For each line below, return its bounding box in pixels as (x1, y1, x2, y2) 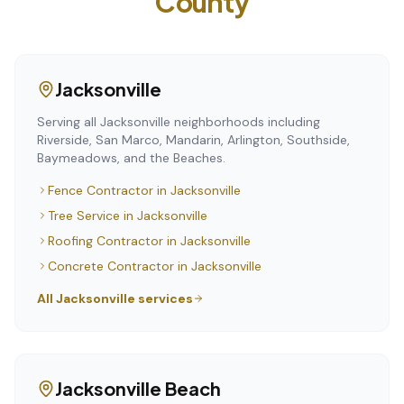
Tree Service (48, 207, 120, 224)
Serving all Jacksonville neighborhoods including (37, 114, 320, 130)
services (135, 290, 193, 307)
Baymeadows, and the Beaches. (37, 150, 225, 166)
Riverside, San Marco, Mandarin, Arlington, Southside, (37, 132, 350, 148)
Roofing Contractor (48, 233, 163, 249)
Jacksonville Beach (55, 377, 221, 399)
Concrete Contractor (48, 258, 174, 274)
